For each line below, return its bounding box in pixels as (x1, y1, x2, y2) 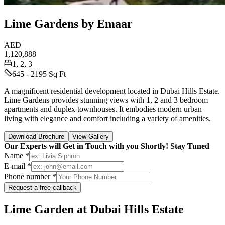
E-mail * (4, 161, 31, 170)
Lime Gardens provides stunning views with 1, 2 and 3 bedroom (4, 95, 208, 104)
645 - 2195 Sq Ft (12, 69, 66, 78)
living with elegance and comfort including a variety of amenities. (4, 114, 211, 123)
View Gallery (72, 132, 109, 140)
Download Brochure (8, 132, 64, 140)
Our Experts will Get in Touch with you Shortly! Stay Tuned (4, 141, 209, 150)
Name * (4, 151, 29, 160)
